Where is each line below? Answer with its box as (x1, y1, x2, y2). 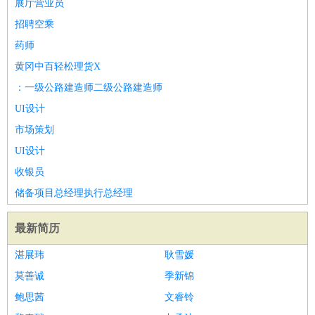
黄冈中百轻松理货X (15, 61, 101, 72)
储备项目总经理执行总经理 (15, 188, 133, 198)
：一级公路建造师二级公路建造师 (15, 82, 162, 93)
